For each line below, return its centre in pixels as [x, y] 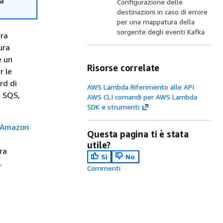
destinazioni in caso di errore [163, 12]
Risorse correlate [123, 68]
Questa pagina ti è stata [138, 134]
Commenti [104, 168]
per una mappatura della [156, 22]
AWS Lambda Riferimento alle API [141, 87]
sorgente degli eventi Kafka [161, 32]
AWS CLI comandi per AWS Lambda [142, 97]
